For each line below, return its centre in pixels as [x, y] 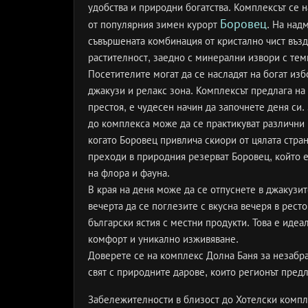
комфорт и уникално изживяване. [163, 239]
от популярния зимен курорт [154, 24]
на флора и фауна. [129, 173]
